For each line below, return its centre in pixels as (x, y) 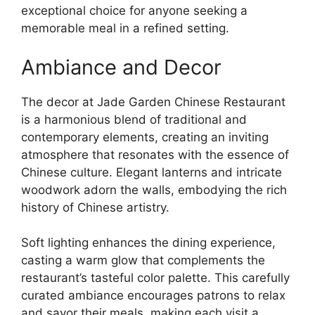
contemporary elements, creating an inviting (145, 137)
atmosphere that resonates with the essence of (155, 154)
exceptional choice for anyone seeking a (134, 11)
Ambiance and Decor (121, 67)
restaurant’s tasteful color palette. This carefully (155, 278)
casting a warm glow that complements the (143, 260)
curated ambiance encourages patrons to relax (153, 295)
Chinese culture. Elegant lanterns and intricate (152, 172)
